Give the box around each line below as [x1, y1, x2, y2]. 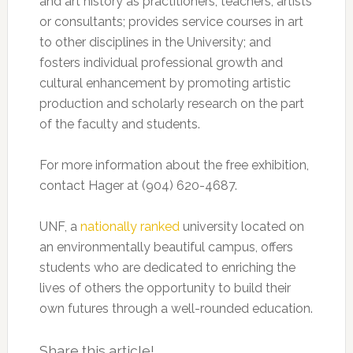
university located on [179, 219, 304, 235]
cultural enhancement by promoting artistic [39, 76, 291, 91]
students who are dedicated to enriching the [39, 260, 295, 276]
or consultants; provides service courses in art [39, 14, 303, 30]
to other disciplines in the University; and [39, 35, 271, 50]
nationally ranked [80, 219, 180, 235]
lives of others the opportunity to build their [39, 281, 291, 296]
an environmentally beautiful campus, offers [39, 240, 293, 255]
